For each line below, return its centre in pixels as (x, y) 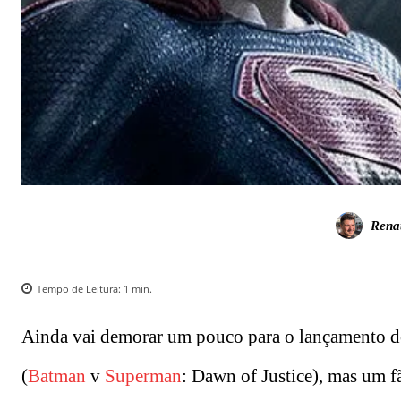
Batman (57, 376)
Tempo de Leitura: (80, 289)
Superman (143, 376)
